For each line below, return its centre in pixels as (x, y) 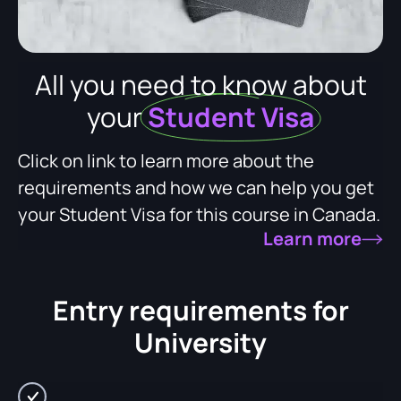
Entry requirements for (200, 310)
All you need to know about (200, 84)
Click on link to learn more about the (166, 160)
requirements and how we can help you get (196, 187)
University (200, 342)
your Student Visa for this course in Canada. (199, 214)
